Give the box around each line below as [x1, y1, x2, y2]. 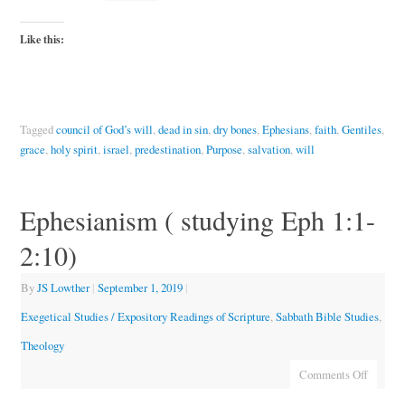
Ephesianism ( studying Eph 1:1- [19, 201, 375, 238]
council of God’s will [55, 120, 153, 137]
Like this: [19, 31, 64, 47]
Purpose [205, 140, 242, 157]
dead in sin [157, 120, 208, 137]
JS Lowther [36, 278, 89, 296]
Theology [20, 336, 64, 353]
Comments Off [298, 365, 368, 382]
